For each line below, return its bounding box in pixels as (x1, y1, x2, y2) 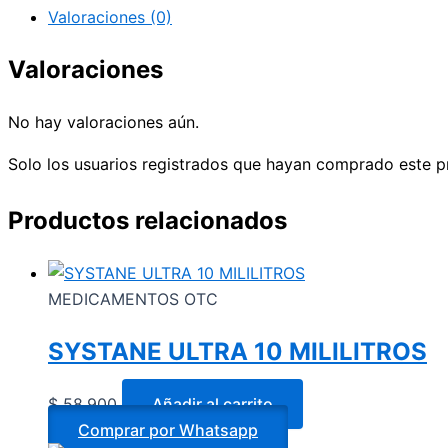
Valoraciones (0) (48, 7, 172, 28)
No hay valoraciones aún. (8, 112, 199, 133)
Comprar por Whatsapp (78, 419, 258, 440)
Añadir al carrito (152, 393, 273, 414)
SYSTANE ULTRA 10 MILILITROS (48, 336, 427, 366)
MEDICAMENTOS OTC (48, 289, 218, 310)
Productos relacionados (8, 206, 287, 236)
